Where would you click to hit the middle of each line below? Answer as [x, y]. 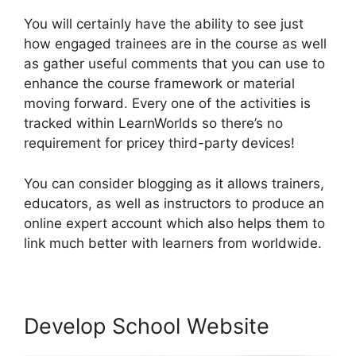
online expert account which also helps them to [174, 223]
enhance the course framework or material [159, 84]
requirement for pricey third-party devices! [159, 143]
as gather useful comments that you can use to [174, 64]
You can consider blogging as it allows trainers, [174, 183]
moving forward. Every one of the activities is [167, 104]
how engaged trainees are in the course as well [175, 44]
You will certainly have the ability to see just [164, 24]
